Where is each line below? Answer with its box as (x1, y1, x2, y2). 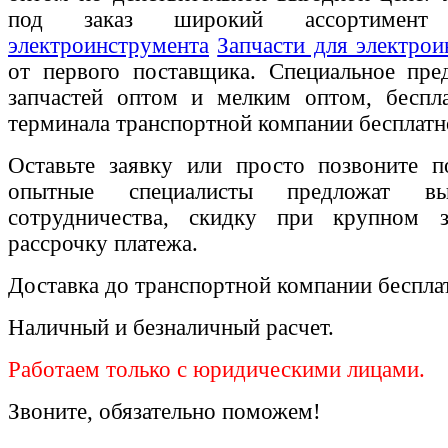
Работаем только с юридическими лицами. (8, 357, 425, 383)
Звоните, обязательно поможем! (8, 399, 321, 425)
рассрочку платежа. (8, 231, 198, 257)
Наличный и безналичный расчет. (8, 315, 334, 341)
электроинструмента (8, 33, 209, 59)
